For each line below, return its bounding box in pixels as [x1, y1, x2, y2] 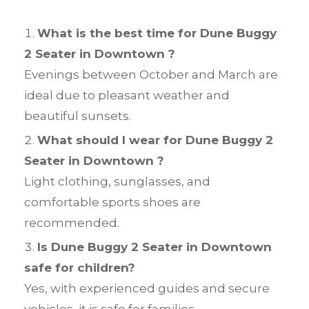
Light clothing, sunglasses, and [24, 175, 210, 189]
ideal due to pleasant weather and [24, 88, 230, 103]
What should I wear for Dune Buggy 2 [37, 133, 273, 148]
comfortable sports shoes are [24, 195, 201, 210]
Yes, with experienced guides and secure [24, 281, 270, 296]
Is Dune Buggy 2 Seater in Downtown [37, 240, 275, 255]
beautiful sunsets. [24, 109, 131, 123]
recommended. [24, 216, 119, 230]
